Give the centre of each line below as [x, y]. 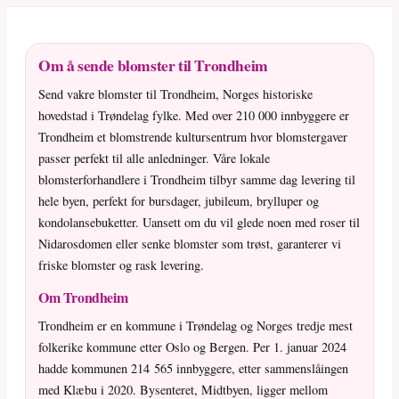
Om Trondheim [83, 297]
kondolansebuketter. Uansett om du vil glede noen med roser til [199, 223]
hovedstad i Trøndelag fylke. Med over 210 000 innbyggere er [194, 116]
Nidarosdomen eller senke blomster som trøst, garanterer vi [190, 244]
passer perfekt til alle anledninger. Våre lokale [154, 159]
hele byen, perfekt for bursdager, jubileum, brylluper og [179, 201]
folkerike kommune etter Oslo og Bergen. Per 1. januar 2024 [192, 347]
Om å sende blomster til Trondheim [153, 65]
